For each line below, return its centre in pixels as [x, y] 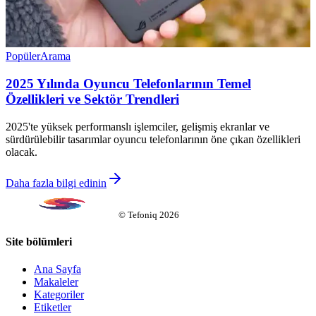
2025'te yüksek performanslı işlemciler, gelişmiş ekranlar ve [138, 126]
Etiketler [53, 308]
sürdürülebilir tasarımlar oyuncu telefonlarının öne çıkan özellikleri [153, 139]
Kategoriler [59, 295]
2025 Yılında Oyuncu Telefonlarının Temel [128, 84]
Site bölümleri [39, 242]
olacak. [22, 152]
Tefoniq [142, 214]
